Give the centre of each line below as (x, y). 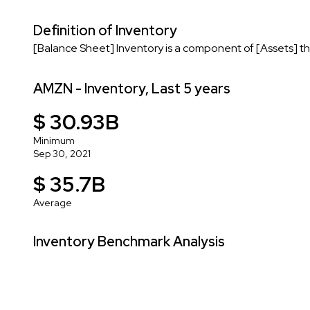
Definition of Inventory (105, 30)
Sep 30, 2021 (62, 153)
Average (53, 202)
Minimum (54, 140)
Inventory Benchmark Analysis (129, 241)
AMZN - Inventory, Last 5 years (132, 88)
